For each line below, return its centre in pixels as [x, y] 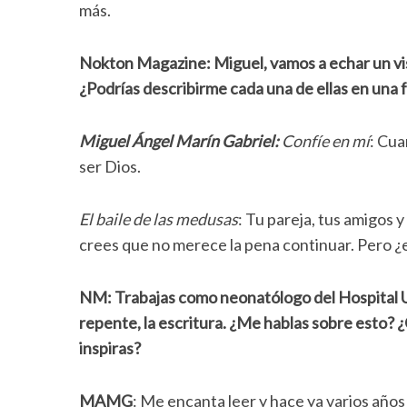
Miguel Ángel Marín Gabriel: [180, 141]
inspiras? [110, 348]
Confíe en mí [326, 141]
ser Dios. [110, 166]
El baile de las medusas [159, 219]
